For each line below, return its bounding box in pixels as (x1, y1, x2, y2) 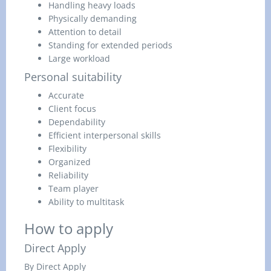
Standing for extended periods (48, 39, 172, 51)
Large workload (48, 53, 110, 64)
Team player (48, 183, 99, 194)
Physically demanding (48, 13, 137, 24)
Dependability (48, 116, 105, 128)
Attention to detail (48, 26, 122, 38)
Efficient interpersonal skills (48, 129, 161, 141)
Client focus (48, 103, 96, 114)
